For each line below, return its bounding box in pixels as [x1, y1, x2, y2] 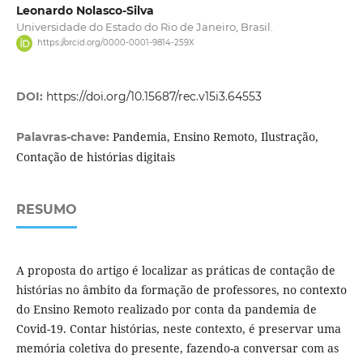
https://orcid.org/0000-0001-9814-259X [36, 37, 194, 49]
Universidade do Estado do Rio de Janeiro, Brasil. [15, 20, 273, 34]
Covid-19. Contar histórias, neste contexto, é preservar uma [15, 320, 341, 336]
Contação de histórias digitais [15, 148, 175, 164]
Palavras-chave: [15, 129, 113, 144]
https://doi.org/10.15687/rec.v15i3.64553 [45, 88, 262, 104]
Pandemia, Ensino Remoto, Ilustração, [112, 128, 318, 144]
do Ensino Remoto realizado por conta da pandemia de [15, 301, 317, 317]
